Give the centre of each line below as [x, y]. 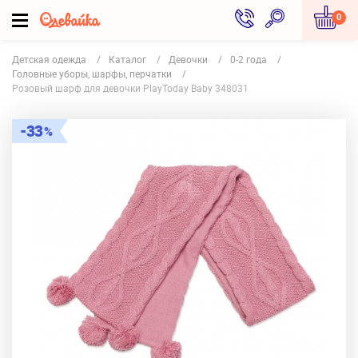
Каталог [127, 59]
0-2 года [249, 59]
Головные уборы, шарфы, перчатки [92, 74]
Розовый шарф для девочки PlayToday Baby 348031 [130, 88]
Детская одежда [49, 59]
